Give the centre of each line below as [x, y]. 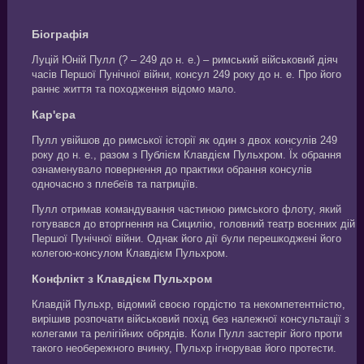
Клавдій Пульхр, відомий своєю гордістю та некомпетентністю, [188, 304]
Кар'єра [53, 115]
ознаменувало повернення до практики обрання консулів [171, 169]
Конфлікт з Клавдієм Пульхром [121, 279]
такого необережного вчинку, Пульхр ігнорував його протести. [184, 348]
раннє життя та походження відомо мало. [134, 89]
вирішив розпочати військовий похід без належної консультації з [190, 319]
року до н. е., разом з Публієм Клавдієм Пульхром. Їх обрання [186, 155]
